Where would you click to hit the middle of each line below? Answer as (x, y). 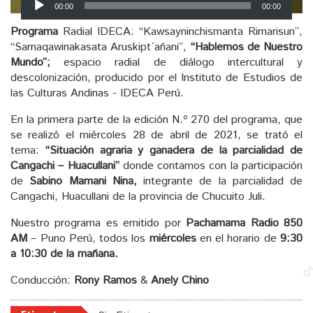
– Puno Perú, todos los (88, 239)
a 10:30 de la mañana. (64, 254)
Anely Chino (180, 281)
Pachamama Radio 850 (245, 224)
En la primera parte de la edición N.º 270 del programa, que (156, 120)
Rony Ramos (105, 281)
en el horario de (238, 239)
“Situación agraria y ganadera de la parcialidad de (174, 151)
